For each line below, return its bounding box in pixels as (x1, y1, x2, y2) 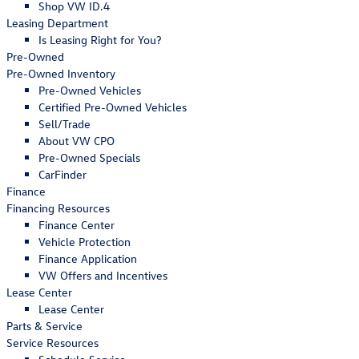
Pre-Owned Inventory (6, 66, 115, 81)
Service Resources (6, 335, 99, 350)
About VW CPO (38, 133, 115, 148)
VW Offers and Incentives (38, 268, 167, 283)
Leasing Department (6, 15, 108, 30)
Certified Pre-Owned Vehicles (38, 99, 187, 115)
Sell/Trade (38, 116, 91, 131)
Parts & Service (6, 318, 83, 333)
